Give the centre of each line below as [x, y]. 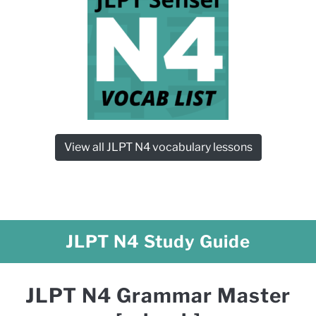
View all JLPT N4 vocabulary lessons [158, 147]
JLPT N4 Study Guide [158, 242]
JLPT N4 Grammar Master [158, 296]
